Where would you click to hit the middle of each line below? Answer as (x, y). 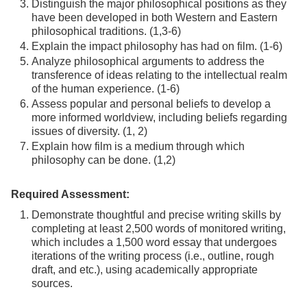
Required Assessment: (70, 194)
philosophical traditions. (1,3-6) (106, 31)
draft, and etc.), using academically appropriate (145, 270)
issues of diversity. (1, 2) (89, 131)
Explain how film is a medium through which (138, 146)
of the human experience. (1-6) (106, 89)
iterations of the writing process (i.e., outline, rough (153, 256)
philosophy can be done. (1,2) (103, 160)
